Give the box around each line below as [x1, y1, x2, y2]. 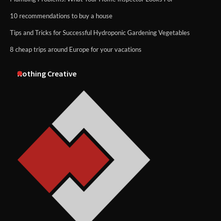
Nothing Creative [17, 68, 76, 78]
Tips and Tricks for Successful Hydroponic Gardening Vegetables [10, 28, 190, 37]
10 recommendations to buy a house [10, 11, 112, 20]
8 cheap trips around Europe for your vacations [10, 45, 142, 53]
